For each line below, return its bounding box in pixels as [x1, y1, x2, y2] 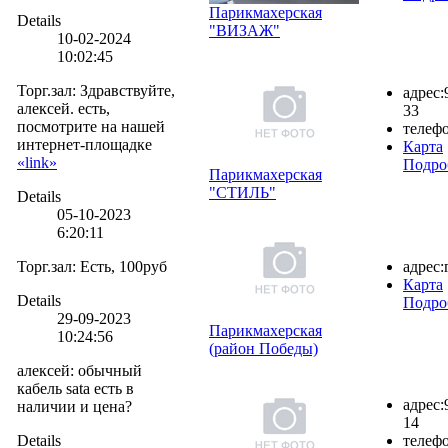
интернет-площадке [17, 135, 152, 153]
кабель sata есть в [17, 379, 134, 397]
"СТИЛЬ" [209, 183, 276, 201]
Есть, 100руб [80, 257, 167, 275]
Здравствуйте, [80, 81, 175, 99]
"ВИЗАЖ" [209, 21, 280, 39]
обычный [78, 361, 142, 379]
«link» [17, 153, 57, 171]
